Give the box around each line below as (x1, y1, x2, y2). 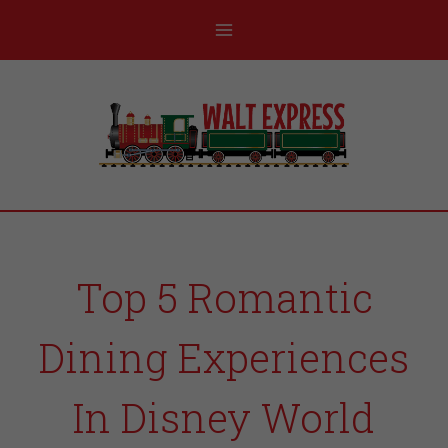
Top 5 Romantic (75, 271, 373, 324)
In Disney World (73, 391, 375, 444)
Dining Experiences (39, 331, 409, 384)
